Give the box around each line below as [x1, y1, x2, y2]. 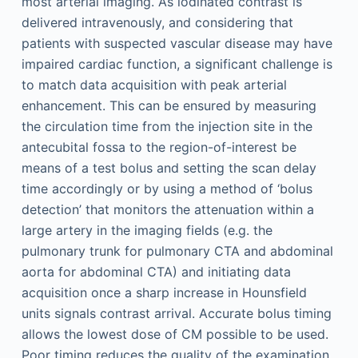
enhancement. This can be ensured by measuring [21, 97, 316, 113]
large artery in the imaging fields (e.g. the [21, 222, 272, 238]
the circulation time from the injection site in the [21, 118, 312, 134]
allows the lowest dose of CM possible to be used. [21, 326, 328, 342]
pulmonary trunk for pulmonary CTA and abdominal [21, 243, 333, 259]
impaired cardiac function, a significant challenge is [21, 56, 332, 72]
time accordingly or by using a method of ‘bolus [21, 181, 312, 197]
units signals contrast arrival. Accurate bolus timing [21, 305, 332, 321]
